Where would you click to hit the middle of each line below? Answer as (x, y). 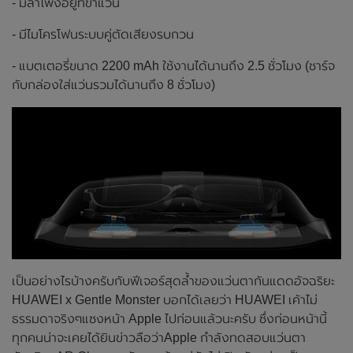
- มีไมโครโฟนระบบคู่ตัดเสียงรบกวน (103, 34)
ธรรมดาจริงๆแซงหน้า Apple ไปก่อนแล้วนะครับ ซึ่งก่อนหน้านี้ (169, 319)
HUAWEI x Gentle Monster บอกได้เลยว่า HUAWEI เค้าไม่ (165, 300)
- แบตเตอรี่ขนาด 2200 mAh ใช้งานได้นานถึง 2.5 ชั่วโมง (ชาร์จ (173, 65)
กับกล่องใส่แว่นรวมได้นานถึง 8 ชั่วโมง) (113, 84)
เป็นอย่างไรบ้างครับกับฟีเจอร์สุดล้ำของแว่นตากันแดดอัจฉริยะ (173, 281)
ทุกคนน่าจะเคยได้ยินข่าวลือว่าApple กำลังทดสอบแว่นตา (159, 338)
